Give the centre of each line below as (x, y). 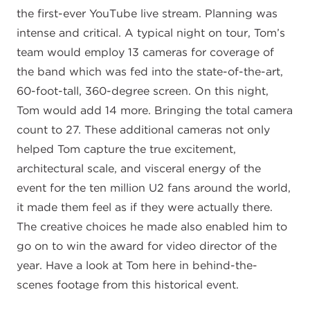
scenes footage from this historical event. (128, 285)
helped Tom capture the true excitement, (126, 149)
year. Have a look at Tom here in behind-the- (137, 265)
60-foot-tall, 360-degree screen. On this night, (143, 91)
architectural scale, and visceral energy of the (139, 168)
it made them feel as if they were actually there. (145, 207)
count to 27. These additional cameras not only (143, 130)
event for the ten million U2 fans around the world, (154, 188)
